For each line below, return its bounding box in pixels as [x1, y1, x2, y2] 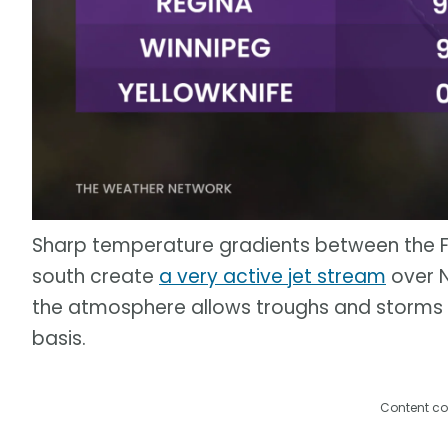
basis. [32, 324, 86, 352]
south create [32, 262, 159, 290]
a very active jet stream [159, 262, 386, 290]
